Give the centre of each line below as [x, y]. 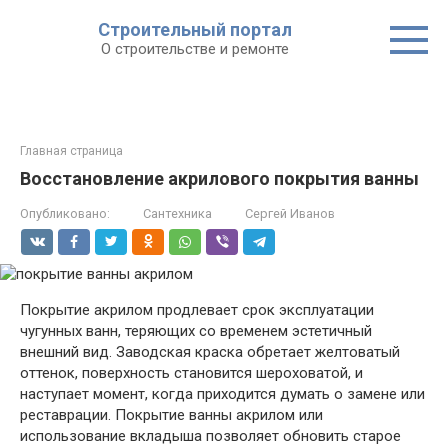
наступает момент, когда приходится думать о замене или [222, 394]
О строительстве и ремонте [194, 49]
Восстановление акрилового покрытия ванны [219, 178]
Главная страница [71, 151]
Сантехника [177, 213]
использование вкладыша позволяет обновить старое [210, 436]
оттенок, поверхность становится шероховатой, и [191, 373]
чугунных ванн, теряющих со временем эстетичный [196, 331]
